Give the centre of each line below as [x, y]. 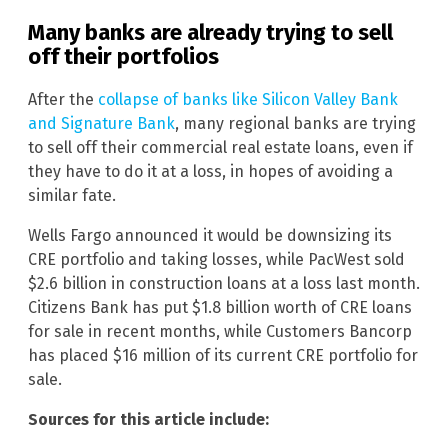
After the [63, 99]
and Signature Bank [101, 123]
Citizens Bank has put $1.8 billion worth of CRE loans [220, 307]
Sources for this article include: [148, 419]
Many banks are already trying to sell [210, 33]
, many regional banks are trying [295, 123]
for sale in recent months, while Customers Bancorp [220, 331]
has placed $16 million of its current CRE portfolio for [223, 355]
